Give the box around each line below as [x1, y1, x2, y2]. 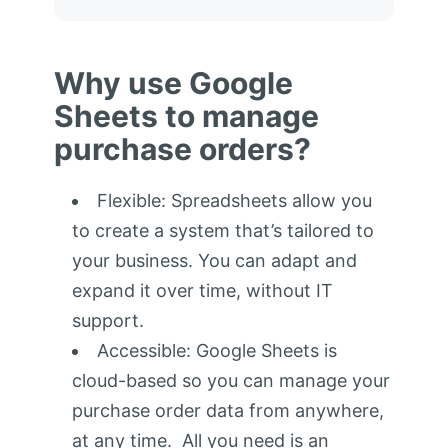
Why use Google [53, 65, 293, 102]
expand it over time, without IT [71, 280, 333, 302]
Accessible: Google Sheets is [96, 340, 337, 362]
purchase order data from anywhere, [71, 400, 384, 422]
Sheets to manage [53, 98, 319, 135]
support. [71, 310, 144, 332]
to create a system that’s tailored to [71, 220, 374, 242]
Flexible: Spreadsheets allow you [96, 190, 372, 212]
